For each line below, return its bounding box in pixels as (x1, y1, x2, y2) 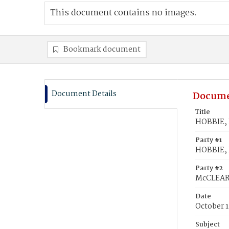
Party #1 (195, 135, 222, 146)
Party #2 (195, 163, 223, 174)
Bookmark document (63, 43, 141, 56)
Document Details (52, 88, 117, 100)
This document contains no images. (50, 6, 197, 20)
